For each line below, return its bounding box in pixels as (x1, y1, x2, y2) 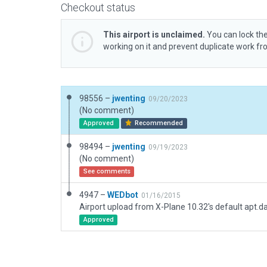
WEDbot (107, 190, 138, 200)
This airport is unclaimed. (103, 30, 205, 39)
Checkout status (61, 1, 135, 14)
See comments (83, 167, 131, 175)
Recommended (133, 119, 184, 127)
